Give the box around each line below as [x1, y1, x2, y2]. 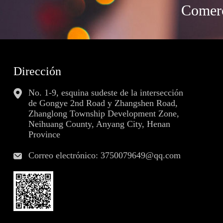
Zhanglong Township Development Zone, [28, 109, 179, 118]
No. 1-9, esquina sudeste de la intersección [28, 88, 183, 98]
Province [28, 129, 60, 139]
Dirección [13, 65, 61, 78]
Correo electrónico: [28, 150, 101, 160]
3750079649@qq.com [101, 150, 181, 160]
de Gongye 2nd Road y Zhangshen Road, [28, 98, 178, 108]
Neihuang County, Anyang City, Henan [28, 119, 170, 129]
